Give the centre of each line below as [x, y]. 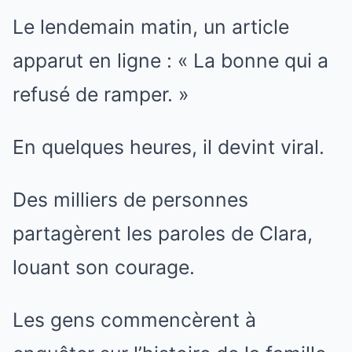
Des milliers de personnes [130, 200]
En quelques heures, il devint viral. [169, 147]
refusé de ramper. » [101, 95]
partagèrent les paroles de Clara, [163, 234]
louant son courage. [104, 268]
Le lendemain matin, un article [151, 27]
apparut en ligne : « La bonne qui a [170, 61]
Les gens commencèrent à [134, 320]
